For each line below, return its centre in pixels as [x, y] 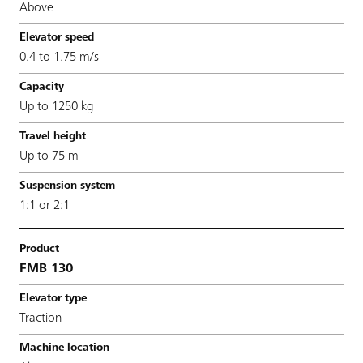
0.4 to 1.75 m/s [59, 57]
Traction [41, 318]
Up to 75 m [49, 156]
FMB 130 [46, 269]
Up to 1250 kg [56, 107]
